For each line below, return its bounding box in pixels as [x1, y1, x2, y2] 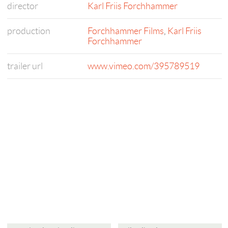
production [7, 26, 50, 36]
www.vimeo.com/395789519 [88, 61, 199, 71]
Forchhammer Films [88, 26, 164, 36]
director [7, 1, 38, 11]
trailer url [7, 61, 43, 71]
